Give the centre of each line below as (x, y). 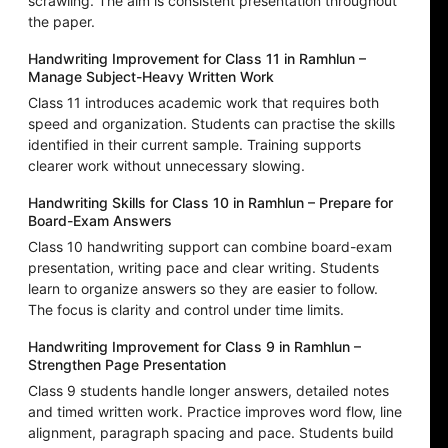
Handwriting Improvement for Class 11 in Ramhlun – (197, 59)
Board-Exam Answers (100, 221)
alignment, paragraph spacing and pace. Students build (211, 433)
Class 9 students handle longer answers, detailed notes (208, 391)
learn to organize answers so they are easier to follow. (203, 289)
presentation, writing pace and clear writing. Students (203, 268)
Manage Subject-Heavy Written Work (151, 77)
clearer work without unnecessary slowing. (166, 166)
